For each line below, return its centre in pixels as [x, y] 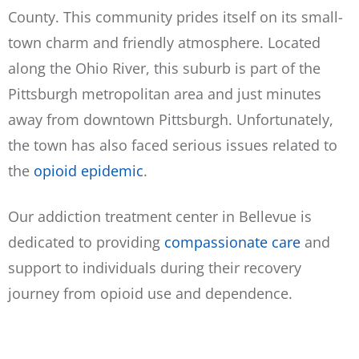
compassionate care [232, 242]
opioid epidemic [89, 170]
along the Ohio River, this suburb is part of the [164, 68]
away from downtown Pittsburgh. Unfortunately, [171, 119]
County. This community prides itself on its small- [175, 16]
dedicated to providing [86, 242]
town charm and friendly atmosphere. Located [164, 42]
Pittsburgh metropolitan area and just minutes [165, 93]
